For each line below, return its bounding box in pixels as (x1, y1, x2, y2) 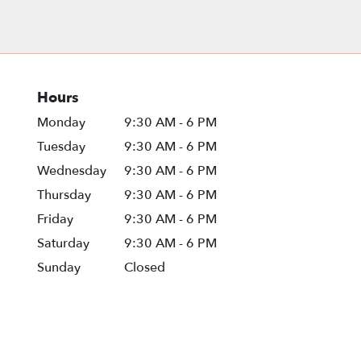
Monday (37, 113, 85, 131)
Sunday (37, 258, 81, 276)
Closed (124, 258, 166, 276)
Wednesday (37, 161, 106, 180)
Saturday (37, 234, 89, 252)
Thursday (37, 185, 91, 204)
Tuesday (37, 137, 85, 156)
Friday (37, 210, 73, 228)
